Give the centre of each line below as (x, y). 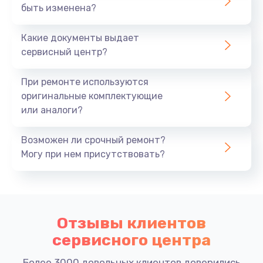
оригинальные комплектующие (92, 96)
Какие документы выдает (80, 38)
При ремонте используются (85, 82)
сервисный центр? (64, 52)
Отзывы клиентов (131, 223)
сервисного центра (131, 240)
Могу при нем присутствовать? (93, 154)
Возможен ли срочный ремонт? (93, 140)
